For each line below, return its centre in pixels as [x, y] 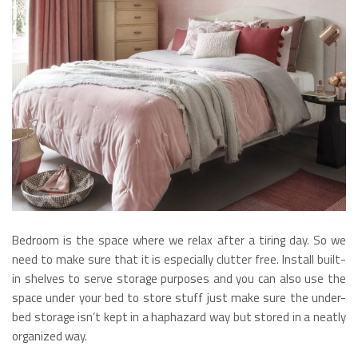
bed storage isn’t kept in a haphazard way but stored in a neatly [179, 316]
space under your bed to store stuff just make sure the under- [179, 297]
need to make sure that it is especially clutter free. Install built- [179, 259]
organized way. [50, 336]
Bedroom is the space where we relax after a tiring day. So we [179, 240]
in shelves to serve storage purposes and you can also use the [179, 278]
